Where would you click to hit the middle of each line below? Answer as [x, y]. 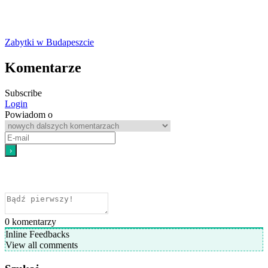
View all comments [42, 245]
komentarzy [33, 221]
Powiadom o [29, 114]
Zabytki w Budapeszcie [49, 42]
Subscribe [23, 93]
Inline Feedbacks [37, 234]
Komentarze [43, 67]
